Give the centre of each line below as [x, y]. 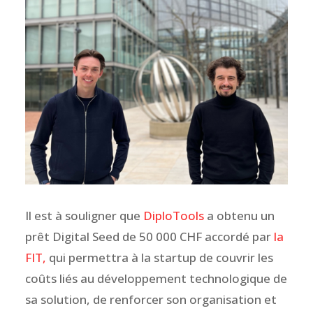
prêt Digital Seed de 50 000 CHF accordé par [149, 236]
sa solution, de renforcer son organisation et [151, 299]
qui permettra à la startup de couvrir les [159, 257]
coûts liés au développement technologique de [156, 278]
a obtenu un [239, 215]
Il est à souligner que [84, 215]
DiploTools [173, 215]
